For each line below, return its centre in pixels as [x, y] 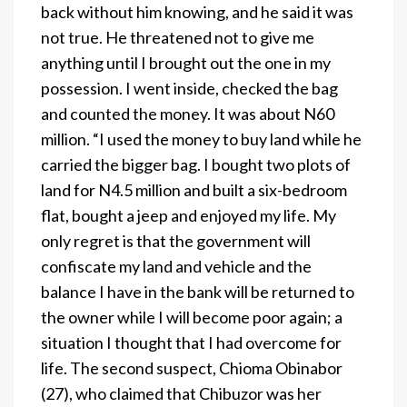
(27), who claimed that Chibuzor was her [181, 393]
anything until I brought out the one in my [186, 62]
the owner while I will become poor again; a [192, 317]
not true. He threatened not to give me [178, 37]
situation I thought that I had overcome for [191, 342]
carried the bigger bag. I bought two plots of [196, 164]
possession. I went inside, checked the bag [189, 88]
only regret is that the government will [176, 240]
